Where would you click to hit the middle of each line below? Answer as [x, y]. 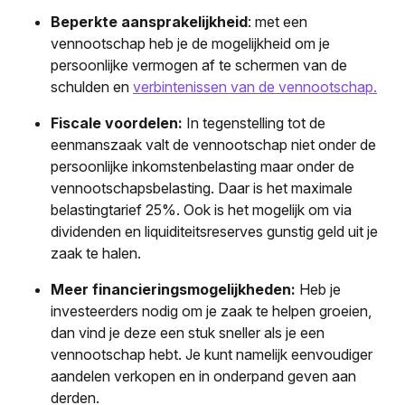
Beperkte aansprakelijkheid [149, 21]
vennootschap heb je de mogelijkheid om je [190, 43]
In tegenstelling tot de [256, 122]
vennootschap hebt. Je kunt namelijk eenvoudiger [212, 354]
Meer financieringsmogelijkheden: [175, 289]
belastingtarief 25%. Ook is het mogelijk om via [201, 209]
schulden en [92, 86]
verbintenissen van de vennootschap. [255, 86]
